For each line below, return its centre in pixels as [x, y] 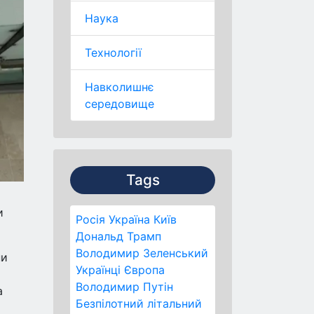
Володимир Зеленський [142, 253]
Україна [129, 219]
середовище [120, 104]
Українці [98, 270]
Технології [113, 53]
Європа [144, 270]
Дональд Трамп [118, 236]
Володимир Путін [124, 287]
